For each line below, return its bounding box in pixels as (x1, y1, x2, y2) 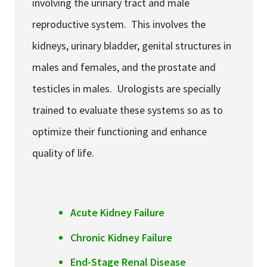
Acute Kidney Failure (70, 206, 164, 220)
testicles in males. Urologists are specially (32, 82, 221, 96)
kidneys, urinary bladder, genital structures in (32, 39, 231, 53)
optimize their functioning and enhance (32, 125, 207, 139)
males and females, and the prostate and (32, 60, 216, 74)
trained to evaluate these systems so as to (32, 103, 223, 117)
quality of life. (32, 146, 94, 160)
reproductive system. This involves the (32, 17, 206, 32)
